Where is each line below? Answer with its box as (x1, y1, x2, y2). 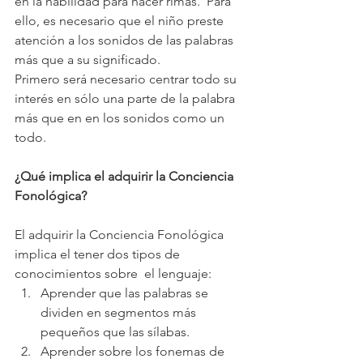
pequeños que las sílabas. (41, 324, 190, 340)
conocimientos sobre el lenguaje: (15, 266, 211, 282)
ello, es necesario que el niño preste (15, 13, 227, 29)
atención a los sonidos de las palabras (15, 32, 237, 49)
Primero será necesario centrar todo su (15, 71, 240, 88)
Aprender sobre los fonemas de (41, 344, 228, 360)
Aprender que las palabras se (41, 285, 211, 301)
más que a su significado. (15, 52, 160, 68)
